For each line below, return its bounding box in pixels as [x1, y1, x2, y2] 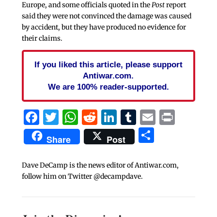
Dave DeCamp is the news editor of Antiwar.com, [21, 161, 179, 170]
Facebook [39, 108, 111, 127]
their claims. [21, 34, 62, 43]
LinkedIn [116, 108, 184, 127]
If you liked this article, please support [34, 60, 183, 70]
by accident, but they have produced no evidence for [21, 23, 186, 32]
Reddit [97, 108, 145, 127]
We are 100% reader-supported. [47, 82, 169, 92]
